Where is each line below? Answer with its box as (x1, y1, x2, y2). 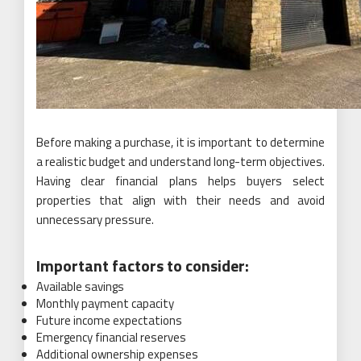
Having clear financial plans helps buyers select (36, 172, 325, 190)
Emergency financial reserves (36, 328, 186, 346)
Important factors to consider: (36, 253, 249, 278)
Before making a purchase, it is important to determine (36, 133, 325, 151)
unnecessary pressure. (36, 210, 154, 229)
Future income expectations (36, 311, 182, 330)
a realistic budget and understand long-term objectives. (36, 152, 325, 171)
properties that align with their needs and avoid (36, 191, 325, 210)
